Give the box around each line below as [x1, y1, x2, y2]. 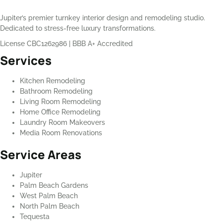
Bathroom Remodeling [20, 87, 93, 96]
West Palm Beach [20, 192, 78, 200]
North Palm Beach [20, 202, 79, 211]
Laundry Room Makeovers [20, 118, 105, 127]
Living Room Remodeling [20, 98, 101, 106]
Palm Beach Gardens [20, 181, 88, 190]
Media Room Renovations [20, 129, 102, 137]
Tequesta [20, 213, 50, 221]
